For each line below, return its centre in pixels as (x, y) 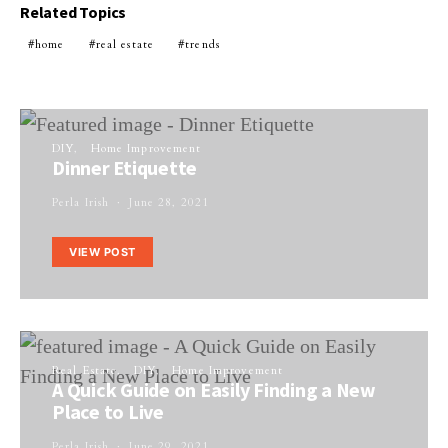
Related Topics (73, 12)
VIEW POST (102, 251)
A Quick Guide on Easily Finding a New (214, 389)
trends (202, 44)
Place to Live (108, 411)
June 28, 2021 (169, 202)
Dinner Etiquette (124, 167)
